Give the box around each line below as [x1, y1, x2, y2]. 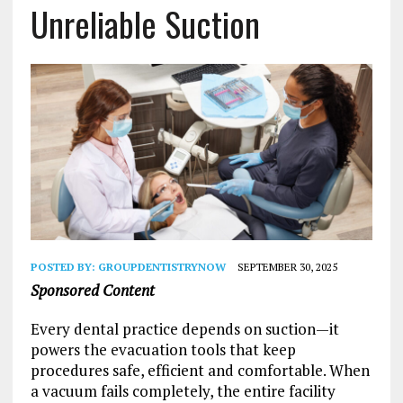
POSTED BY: [30, 259, 98, 273]
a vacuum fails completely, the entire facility [30, 380, 336, 401]
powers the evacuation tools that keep [30, 338, 296, 360]
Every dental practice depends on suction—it [30, 318, 339, 339]
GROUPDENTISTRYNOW [97, 259, 226, 273]
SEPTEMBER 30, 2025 [237, 259, 337, 273]
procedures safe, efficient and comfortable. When [30, 359, 370, 381]
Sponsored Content [30, 279, 155, 300]
